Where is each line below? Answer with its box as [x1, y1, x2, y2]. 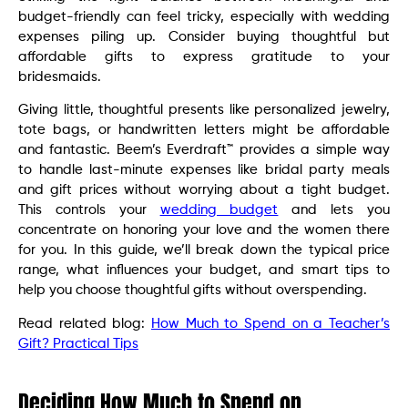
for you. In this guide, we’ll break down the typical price [18, 243, 390, 258]
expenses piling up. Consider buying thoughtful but [18, 29, 390, 44]
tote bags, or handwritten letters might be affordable [18, 123, 390, 138]
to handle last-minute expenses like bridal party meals [18, 163, 390, 178]
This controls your [18, 203, 160, 218]
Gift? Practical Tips [18, 336, 138, 351]
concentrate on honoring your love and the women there [18, 223, 390, 238]
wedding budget [159, 203, 279, 218]
